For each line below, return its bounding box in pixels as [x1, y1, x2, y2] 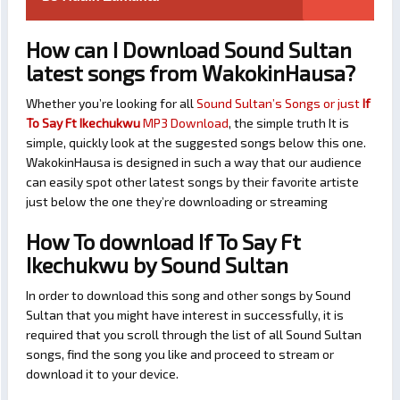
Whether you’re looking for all [26, 96, 196, 112]
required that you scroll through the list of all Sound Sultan [26, 327, 362, 343]
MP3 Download [140, 115, 229, 131]
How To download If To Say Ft [26, 229, 301, 255]
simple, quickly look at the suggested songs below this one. [26, 135, 366, 151]
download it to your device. [26, 366, 179, 382]
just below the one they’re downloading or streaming [26, 194, 328, 210]
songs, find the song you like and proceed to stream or [26, 346, 334, 362]
